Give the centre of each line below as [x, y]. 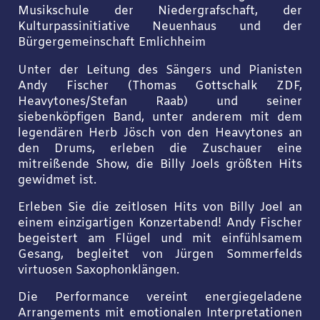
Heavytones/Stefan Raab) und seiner [160, 102]
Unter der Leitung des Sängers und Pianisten [160, 70]
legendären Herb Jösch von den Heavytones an [160, 133]
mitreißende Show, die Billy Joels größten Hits [160, 165]
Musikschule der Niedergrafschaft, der [160, 12]
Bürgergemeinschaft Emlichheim [111, 43]
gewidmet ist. [57, 180]
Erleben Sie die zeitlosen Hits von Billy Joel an [160, 207]
